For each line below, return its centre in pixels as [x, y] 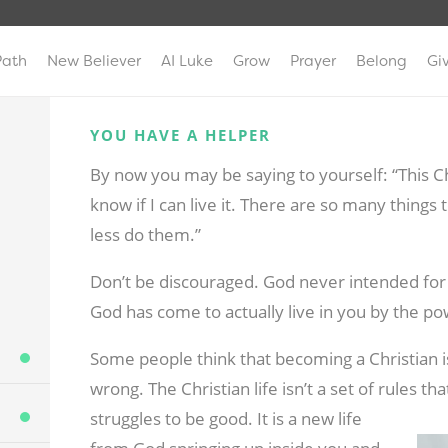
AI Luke [187, 61]
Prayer [313, 61]
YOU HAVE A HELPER [180, 135]
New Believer [94, 61]
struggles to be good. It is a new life [225, 419]
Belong [381, 61]
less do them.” [145, 235]
